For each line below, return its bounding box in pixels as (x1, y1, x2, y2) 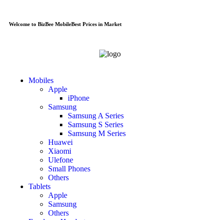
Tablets (28, 182, 51, 191)
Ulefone (48, 156, 73, 165)
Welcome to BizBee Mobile (9, 21, 71, 27)
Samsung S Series (68, 120, 123, 129)
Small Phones (48, 165, 90, 173)
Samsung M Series (68, 129, 126, 138)
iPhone (68, 94, 89, 103)
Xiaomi (48, 147, 71, 156)
